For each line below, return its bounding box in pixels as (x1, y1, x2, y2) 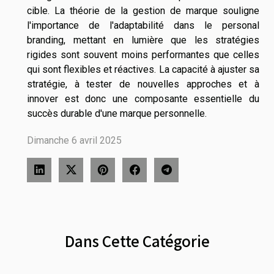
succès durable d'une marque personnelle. (27, 108, 207, 120)
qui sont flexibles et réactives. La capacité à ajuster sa (27, 64, 259, 76)
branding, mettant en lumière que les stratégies (27, 34, 259, 46)
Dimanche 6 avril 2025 (27, 135, 122, 147)
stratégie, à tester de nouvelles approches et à (27, 78, 259, 91)
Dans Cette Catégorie (64, 230, 210, 252)
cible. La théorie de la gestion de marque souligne (27, 5, 259, 17)
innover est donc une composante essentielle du (27, 93, 259, 105)
